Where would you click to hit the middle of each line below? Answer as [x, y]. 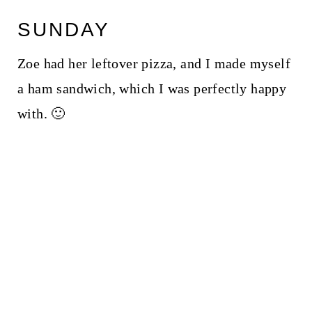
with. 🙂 [41, 114]
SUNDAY [63, 30]
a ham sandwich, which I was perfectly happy [152, 89]
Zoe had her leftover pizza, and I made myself [154, 64]
